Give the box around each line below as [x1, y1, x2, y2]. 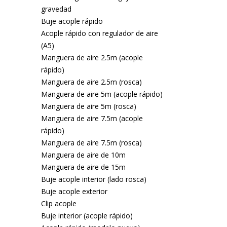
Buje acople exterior [41, 186, 107, 196]
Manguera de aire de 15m [41, 162, 126, 172]
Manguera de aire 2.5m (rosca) [41, 77, 142, 87]
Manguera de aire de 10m [41, 150, 126, 160]
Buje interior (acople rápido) [41, 211, 133, 220]
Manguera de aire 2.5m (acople [41, 53, 143, 62]
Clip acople [41, 199, 77, 208]
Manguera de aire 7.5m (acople [41, 113, 143, 123]
